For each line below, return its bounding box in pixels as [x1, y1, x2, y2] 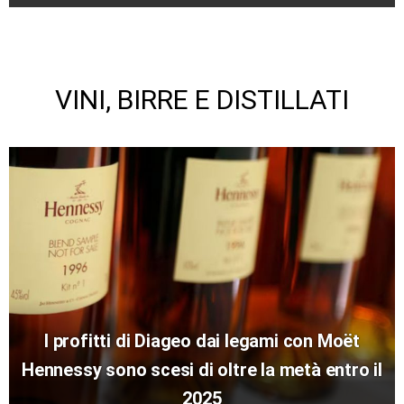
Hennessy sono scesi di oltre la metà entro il [22, 359, 382, 381]
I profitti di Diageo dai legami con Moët [44, 330, 360, 353]
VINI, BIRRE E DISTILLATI [55, 84, 349, 116]
